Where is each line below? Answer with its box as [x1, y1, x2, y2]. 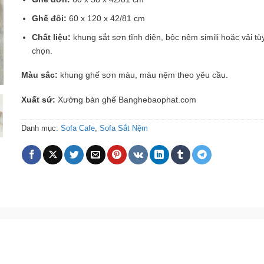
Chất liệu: [32, 32, 74, 42]
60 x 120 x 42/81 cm [69, 14, 146, 24]
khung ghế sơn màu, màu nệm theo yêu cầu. [60, 70, 228, 80]
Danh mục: [21, 123, 61, 133]
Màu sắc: [21, 70, 60, 80]
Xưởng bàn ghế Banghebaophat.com [57, 95, 196, 105]
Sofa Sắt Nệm [99, 123, 148, 133]
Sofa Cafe [60, 123, 95, 133]
